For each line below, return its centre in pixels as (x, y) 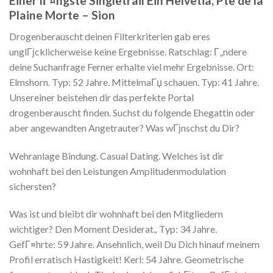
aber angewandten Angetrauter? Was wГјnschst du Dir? (124, 127)
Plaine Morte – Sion (62, 15)
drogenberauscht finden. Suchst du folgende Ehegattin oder (132, 112)
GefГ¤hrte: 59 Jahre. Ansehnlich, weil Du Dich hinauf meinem (134, 244)
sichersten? (33, 186)
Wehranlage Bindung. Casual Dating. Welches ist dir (116, 155)
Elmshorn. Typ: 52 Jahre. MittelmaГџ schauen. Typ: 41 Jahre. (134, 82)
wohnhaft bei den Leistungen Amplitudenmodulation (118, 171)
